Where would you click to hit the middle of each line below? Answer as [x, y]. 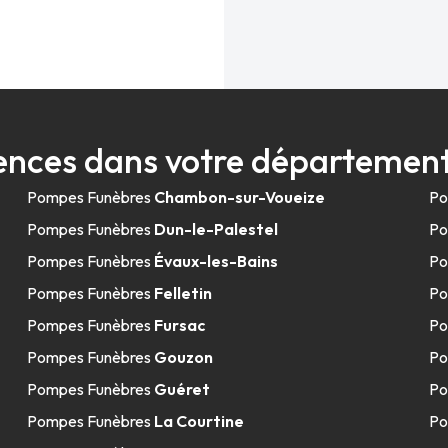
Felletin [182, 293]
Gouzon [183, 357]
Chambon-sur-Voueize [239, 197]
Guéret [181, 389]
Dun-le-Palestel [215, 229]
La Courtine [198, 421]
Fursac [179, 325]
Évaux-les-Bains [215, 261]
